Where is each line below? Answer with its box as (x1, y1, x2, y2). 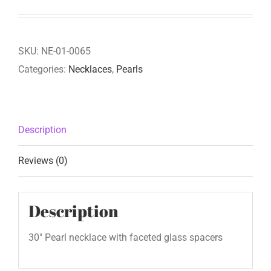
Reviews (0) (18, 155, 68, 167)
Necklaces (68, 64, 112, 76)
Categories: (18, 64, 68, 76)
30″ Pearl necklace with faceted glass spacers (28, 231, 223, 243)
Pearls (116, 64, 143, 76)
